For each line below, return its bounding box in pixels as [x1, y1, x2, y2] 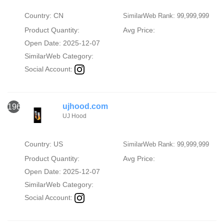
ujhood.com [62, 101, 108, 110]
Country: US [24, 139, 63, 148]
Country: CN [24, 11, 63, 19]
